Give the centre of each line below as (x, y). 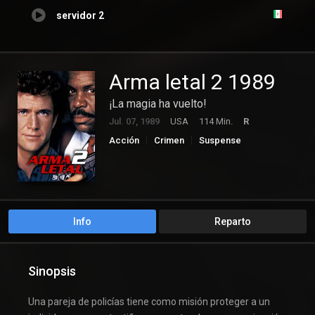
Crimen (169, 141)
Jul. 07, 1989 (134, 122)
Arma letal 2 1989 (192, 82)
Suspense (220, 141)
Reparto (233, 221)
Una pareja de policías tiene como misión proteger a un (149, 301)
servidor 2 (80, 16)
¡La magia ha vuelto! (158, 104)
